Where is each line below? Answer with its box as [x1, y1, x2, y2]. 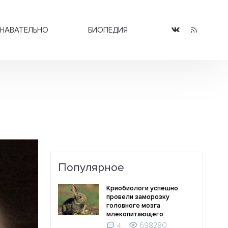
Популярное [58, 160, 125, 175]
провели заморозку [106, 193, 170, 202]
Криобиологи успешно [106, 184, 179, 193]
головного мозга [106, 202, 161, 210]
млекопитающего [106, 210, 164, 219]
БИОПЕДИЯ [88, 25, 128, 35]
